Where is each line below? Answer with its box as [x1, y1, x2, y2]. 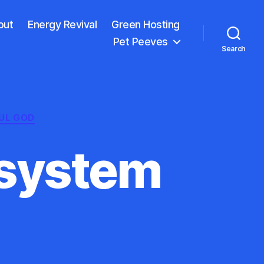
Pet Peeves [113, 35, 168, 48]
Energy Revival [28, 18, 97, 31]
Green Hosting [111, 18, 180, 31]
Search [221, 44, 246, 53]
